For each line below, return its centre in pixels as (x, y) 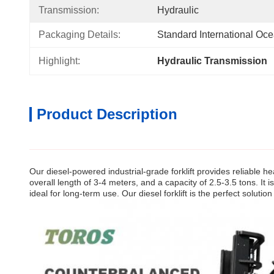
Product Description (107, 114)
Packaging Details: (80, 35)
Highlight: (59, 61)
